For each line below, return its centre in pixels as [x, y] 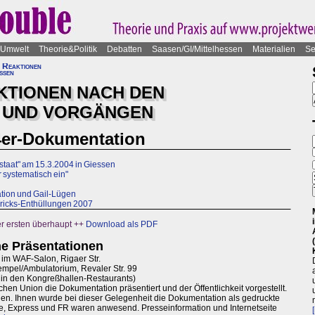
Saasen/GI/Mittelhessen [197, 49]
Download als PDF [122, 225]
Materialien [274, 49]
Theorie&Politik [68, 49]
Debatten [124, 49]
